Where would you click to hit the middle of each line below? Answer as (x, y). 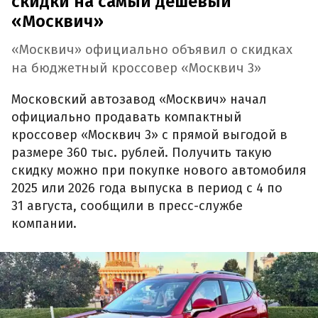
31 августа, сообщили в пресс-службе (127, 205)
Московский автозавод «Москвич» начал (139, 99)
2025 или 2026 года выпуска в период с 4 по (147, 188)
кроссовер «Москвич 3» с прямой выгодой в (149, 135)
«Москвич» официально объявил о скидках (152, 50)
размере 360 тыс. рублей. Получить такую (142, 152)
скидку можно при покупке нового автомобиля (159, 170)
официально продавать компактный (126, 117)
